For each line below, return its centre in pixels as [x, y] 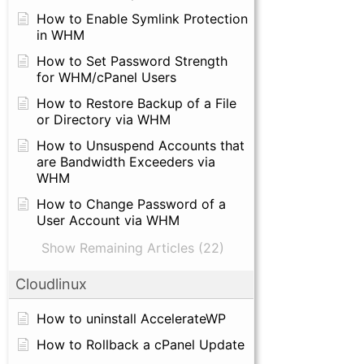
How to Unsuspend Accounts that [141, 145]
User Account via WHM [108, 220]
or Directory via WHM [104, 119]
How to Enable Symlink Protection [142, 19]
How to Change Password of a [131, 204]
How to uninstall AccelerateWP [131, 318]
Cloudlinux [51, 284]
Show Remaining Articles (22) [133, 248]
